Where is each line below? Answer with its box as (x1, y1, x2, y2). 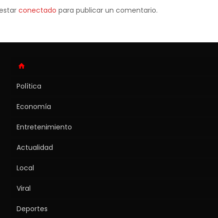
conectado (18, 5, 56, 15)
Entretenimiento (17, 122, 73, 132)
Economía (17, 101, 52, 111)
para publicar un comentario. (56, 5, 158, 15)
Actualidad (17, 142, 54, 152)
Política (17, 81, 42, 91)
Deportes (17, 203, 48, 214)
